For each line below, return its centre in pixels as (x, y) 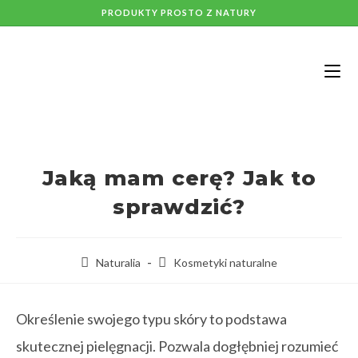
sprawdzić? (179, 207)
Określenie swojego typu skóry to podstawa (151, 319)
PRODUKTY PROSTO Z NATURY (179, 12)
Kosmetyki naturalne (225, 263)
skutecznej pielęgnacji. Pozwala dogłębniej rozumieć (177, 346)
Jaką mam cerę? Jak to (179, 178)
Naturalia (118, 263)
